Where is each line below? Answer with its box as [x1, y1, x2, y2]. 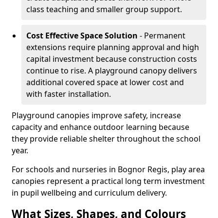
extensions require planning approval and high [26, 42, 199, 53]
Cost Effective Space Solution [26, 30, 138, 41]
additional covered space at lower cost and [26, 77, 184, 88]
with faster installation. [26, 89, 111, 99]
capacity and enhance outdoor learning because [12, 122, 189, 132]
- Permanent [138, 30, 185, 41]
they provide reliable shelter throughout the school [12, 133, 200, 144]
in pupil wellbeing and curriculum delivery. [12, 187, 167, 198]
